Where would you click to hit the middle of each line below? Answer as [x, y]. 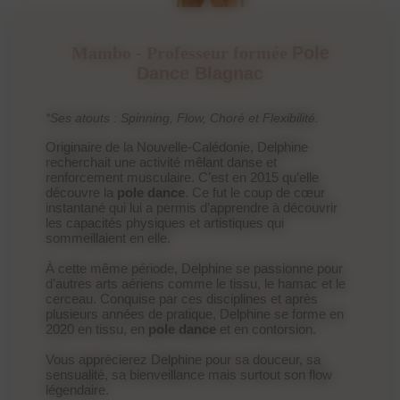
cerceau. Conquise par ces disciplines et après [182, 298]
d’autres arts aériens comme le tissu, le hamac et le [196, 283]
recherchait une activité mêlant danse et [162, 162]
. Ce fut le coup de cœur [255, 192]
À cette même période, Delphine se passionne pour [195, 268]
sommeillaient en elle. [108, 237]
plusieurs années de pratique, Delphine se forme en [195, 313]
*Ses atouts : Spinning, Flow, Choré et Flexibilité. [183, 117]
